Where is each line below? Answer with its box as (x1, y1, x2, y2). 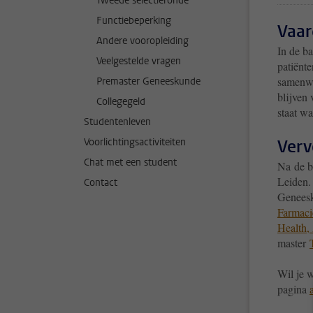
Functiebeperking (96, 14, 171, 27)
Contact (84, 176, 117, 189)
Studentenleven (84, 115, 151, 129)
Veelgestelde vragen (96, 54, 181, 68)
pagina (277, 282, 310, 296)
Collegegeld (96, 95, 145, 108)
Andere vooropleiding (96, 34, 189, 48)
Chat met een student (84, 156, 177, 169)
